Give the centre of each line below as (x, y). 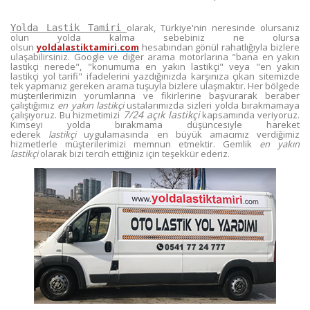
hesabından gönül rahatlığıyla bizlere (219, 47)
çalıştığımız (34, 105)
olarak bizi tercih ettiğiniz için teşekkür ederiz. (134, 154)
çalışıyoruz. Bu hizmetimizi (65, 115)
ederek (30, 134)
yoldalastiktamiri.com (88, 47)
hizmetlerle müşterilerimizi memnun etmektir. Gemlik (135, 144)
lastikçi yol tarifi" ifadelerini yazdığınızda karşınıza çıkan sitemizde (155, 76)
